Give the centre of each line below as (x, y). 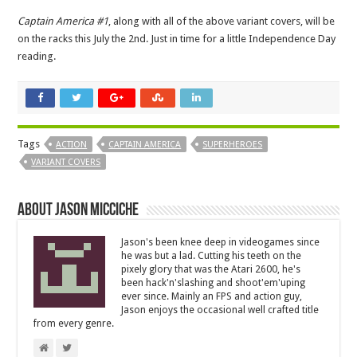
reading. (37, 57)
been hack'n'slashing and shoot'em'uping (214, 283)
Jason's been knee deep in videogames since (221, 243)
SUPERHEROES (233, 145)
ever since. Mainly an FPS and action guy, (212, 297)
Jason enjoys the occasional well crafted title (220, 310)
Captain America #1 (63, 22)
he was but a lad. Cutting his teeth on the (212, 256)
